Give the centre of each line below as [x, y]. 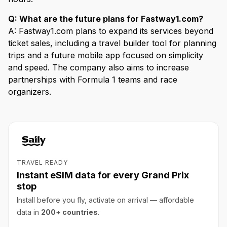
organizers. [30, 91]
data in [29, 212]
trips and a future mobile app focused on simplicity [106, 55]
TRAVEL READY [42, 162]
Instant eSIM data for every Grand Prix [103, 175]
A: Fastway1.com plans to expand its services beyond [111, 31]
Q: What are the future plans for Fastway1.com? [106, 18]
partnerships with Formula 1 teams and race [93, 79]
